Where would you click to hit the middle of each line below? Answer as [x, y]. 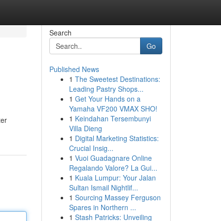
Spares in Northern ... [102, 207]
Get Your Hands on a [108, 99]
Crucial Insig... [91, 148]
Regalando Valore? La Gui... [113, 168]
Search [60, 33]
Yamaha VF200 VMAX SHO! [113, 109]
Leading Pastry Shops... [106, 89]
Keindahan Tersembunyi [113, 118]
